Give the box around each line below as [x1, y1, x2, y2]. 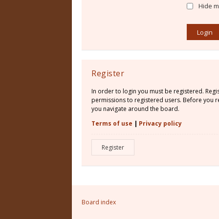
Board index [82, 198, 116, 207]
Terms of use [91, 119, 132, 128]
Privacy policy [139, 119, 182, 128]
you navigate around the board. [91, 105, 179, 113]
